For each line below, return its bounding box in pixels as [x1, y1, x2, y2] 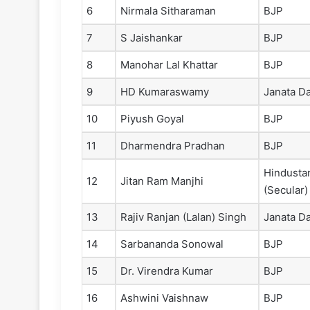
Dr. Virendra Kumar [120, 264, 213, 278]
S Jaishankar [120, 31, 183, 45]
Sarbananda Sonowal [120, 237, 224, 251]
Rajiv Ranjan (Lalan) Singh [120, 210, 246, 224]
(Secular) [264, 183, 308, 197]
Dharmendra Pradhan [120, 139, 225, 153]
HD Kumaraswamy [120, 85, 209, 99]
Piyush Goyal [120, 112, 184, 126]
